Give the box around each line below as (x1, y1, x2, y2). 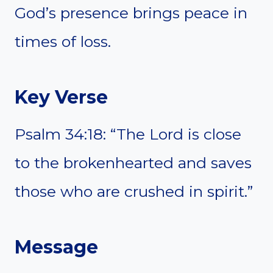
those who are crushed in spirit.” (15, 182, 253, 200)
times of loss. (15, 32, 111, 51)
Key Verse (15, 85, 108, 108)
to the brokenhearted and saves (15, 153, 252, 172)
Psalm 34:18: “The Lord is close (15, 124, 241, 143)
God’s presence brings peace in (15, 3, 247, 22)
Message (15, 235, 98, 258)
